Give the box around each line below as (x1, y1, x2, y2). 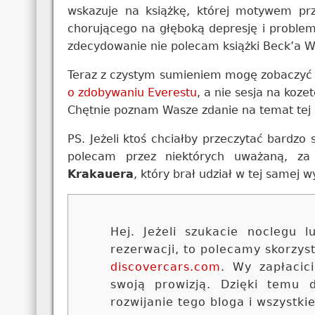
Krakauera (67, 167, 134, 181)
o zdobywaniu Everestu (67, 85, 197, 99)
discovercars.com (110, 259, 221, 274)
